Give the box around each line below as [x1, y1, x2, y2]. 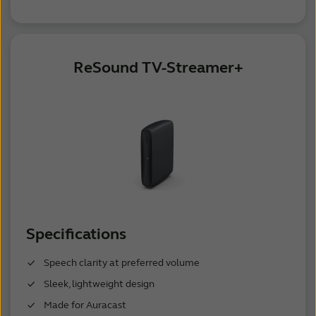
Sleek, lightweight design [43, 278, 154, 291]
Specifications [25, 225, 126, 244]
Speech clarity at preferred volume [43, 257, 200, 269]
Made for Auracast [43, 299, 126, 312]
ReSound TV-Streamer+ [73, 59, 243, 78]
